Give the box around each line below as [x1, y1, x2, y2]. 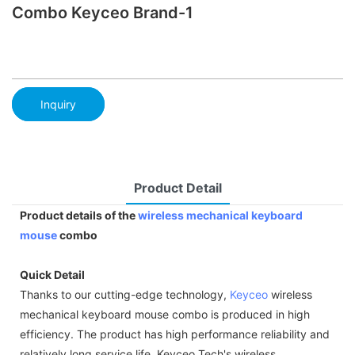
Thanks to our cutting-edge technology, [20, 287, 230, 301]
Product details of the [20, 208, 138, 222]
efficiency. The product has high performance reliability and [20, 326, 330, 341]
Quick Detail [20, 267, 85, 281]
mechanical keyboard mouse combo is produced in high [20, 307, 310, 321]
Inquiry [40, 97, 76, 111]
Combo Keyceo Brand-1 [12, 3, 193, 22]
